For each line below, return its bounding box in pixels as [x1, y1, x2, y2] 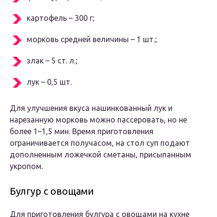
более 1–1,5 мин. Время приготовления [10, 127, 154, 136]
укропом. [10, 162, 43, 171]
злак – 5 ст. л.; [27, 56, 77, 65]
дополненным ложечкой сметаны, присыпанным [10, 150, 191, 159]
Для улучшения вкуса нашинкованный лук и [10, 104, 172, 113]
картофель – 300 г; [27, 14, 94, 23]
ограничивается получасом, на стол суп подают [10, 139, 190, 148]
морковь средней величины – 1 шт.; [27, 35, 157, 44]
